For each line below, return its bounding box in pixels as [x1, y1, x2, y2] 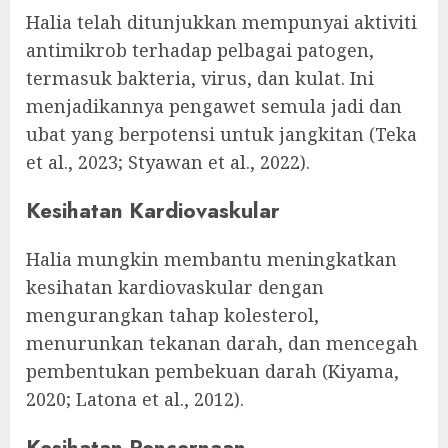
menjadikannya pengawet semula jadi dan [26, 93, 402, 118]
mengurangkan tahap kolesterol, [26, 302, 319, 327]
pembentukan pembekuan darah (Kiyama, [26, 358, 399, 383]
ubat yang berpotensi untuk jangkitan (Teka [26, 121, 417, 146]
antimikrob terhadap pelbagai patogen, [26, 37, 374, 62]
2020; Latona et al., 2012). [26, 386, 244, 411]
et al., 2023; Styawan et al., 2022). [26, 149, 310, 174]
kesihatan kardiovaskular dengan [26, 274, 324, 299]
